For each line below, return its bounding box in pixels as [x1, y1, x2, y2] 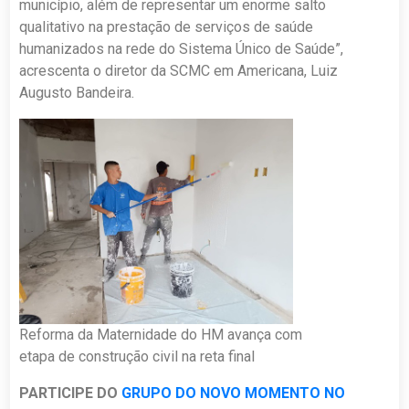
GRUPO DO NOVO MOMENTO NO [121, 384, 346, 403]
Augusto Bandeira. [19, 84, 135, 102]
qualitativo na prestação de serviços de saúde [19, 18, 314, 37]
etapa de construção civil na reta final [19, 348, 256, 366]
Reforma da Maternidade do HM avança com [19, 326, 303, 344]
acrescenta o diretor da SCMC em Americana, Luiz [19, 62, 339, 80]
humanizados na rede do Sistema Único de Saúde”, [19, 40, 344, 58]
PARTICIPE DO [19, 384, 122, 403]
